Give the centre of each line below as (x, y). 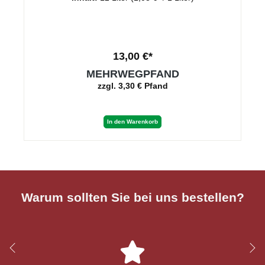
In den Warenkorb (132, 122)
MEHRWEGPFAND (132, 74)
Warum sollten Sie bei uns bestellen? (132, 198)
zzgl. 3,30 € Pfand (132, 86)
